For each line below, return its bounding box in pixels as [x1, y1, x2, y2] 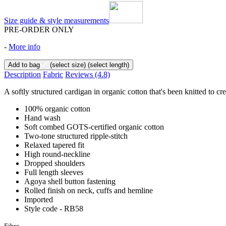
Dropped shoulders [24, 158, 85, 167]
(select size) [48, 61, 86, 69]
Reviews [65, 70, 95, 79]
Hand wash [24, 113, 61, 122]
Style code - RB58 [24, 204, 83, 213]
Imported [24, 195, 53, 204]
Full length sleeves [24, 167, 83, 177]
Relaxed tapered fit [24, 140, 84, 149]
